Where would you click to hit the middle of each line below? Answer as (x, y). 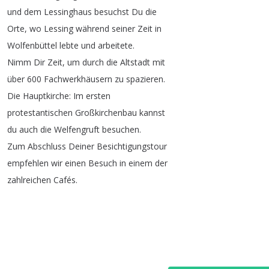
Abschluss (47, 147)
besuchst (112, 12)
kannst (152, 113)
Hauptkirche (46, 96)
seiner (123, 29)
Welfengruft (77, 130)
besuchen (121, 130)
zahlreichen (29, 180)
